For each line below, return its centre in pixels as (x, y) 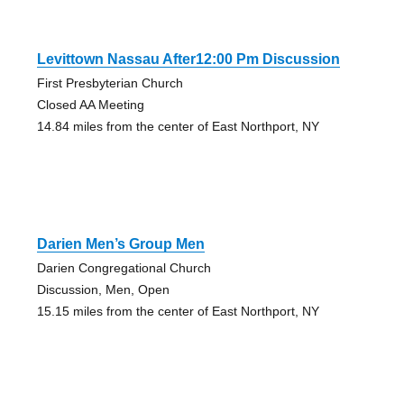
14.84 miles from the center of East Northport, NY (178, 127)
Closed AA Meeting (90, 105)
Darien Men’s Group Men (120, 244)
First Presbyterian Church (110, 83)
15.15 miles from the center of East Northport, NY (178, 312)
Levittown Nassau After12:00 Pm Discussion (188, 60)
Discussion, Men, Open (103, 290)
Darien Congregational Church (124, 268)
